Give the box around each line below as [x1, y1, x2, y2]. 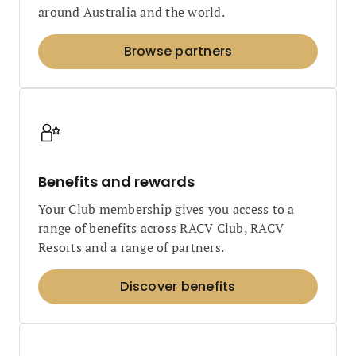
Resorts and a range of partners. [38, 238, 224, 256]
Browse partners [123, 42, 233, 60]
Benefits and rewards [38, 172, 195, 192]
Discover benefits [120, 277, 236, 296]
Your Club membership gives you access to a [38, 200, 295, 218]
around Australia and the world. [38, 3, 225, 21]
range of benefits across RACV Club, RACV [38, 219, 284, 237]
